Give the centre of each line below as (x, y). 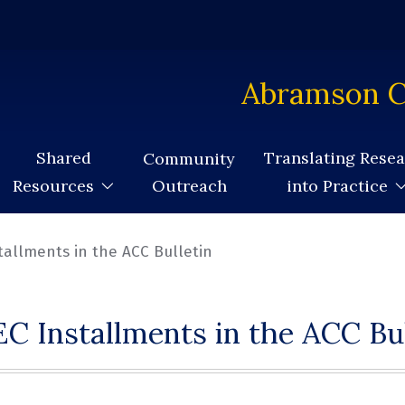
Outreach (189, 185)
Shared (64, 158)
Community (189, 158)
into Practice (337, 186)
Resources (53, 186)
